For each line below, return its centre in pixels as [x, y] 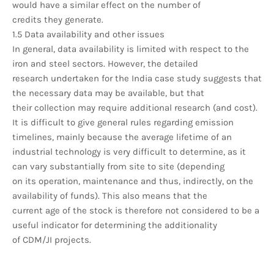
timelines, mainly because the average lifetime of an [122, 137]
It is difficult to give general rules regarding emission [123, 122]
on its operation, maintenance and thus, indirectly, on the [133, 181]
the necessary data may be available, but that [108, 93]
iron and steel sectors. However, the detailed [105, 63]
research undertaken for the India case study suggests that [137, 78]
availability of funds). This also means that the [110, 195]
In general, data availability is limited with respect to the [131, 49]
